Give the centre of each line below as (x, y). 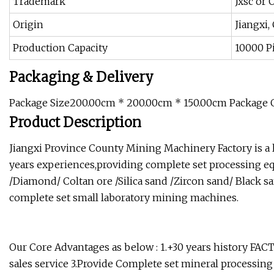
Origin (28, 25)
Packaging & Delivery (81, 77)
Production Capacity (60, 48)
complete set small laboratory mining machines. (124, 198)
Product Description (75, 123)
